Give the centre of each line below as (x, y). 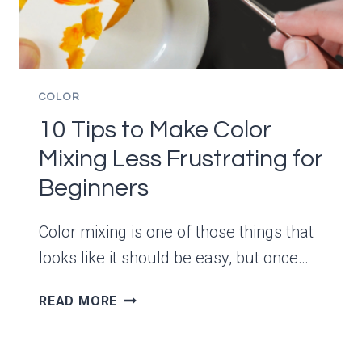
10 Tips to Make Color (155, 130)
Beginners (94, 188)
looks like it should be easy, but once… (174, 258)
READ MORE (78, 301)
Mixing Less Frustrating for (181, 159)
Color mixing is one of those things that (176, 232)
